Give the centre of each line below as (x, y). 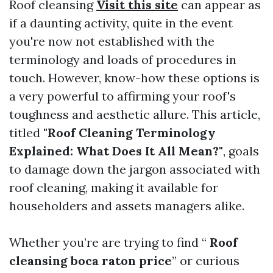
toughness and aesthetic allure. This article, (135, 114)
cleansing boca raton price (90, 261)
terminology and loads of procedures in (123, 59)
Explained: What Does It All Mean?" (116, 151)
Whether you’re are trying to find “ (108, 242)
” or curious (206, 261)
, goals (241, 151)
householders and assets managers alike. (127, 206)
